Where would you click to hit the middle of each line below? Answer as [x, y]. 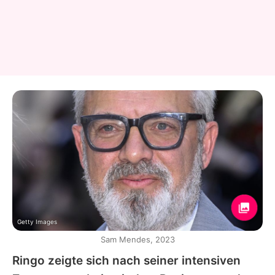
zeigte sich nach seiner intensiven [143, 261]
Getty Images [37, 222]
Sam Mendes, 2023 [137, 240]
